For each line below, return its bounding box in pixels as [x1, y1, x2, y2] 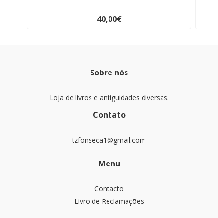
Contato [92, 109, 126, 121]
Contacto [94, 184, 124, 194]
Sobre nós [90, 67, 128, 78]
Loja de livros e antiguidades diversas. [49, 93, 169, 103]
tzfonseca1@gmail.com [72, 135, 146, 145]
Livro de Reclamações [74, 197, 144, 206]
